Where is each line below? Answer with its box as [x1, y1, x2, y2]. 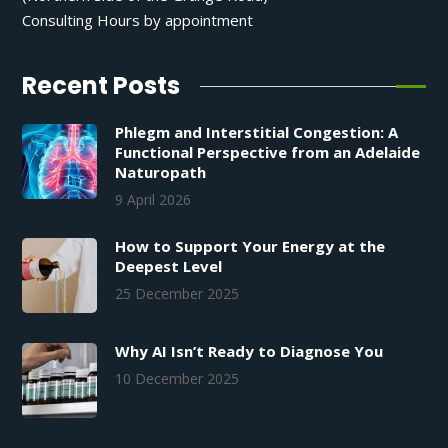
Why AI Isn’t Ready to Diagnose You [115, 341, 384, 362]
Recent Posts [22, 69, 181, 103]
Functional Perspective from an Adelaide [115, 142, 421, 163]
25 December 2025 [115, 284, 240, 304]
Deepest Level [115, 256, 223, 277]
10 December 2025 [115, 369, 240, 389]
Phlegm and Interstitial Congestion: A [115, 122, 399, 143]
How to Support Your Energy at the [115, 236, 386, 257]
